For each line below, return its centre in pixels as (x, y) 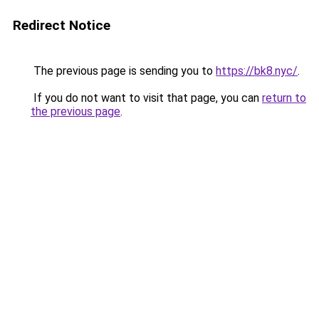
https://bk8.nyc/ (257, 71)
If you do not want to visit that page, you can (146, 98)
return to (284, 98)
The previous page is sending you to (123, 71)
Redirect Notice (62, 25)
